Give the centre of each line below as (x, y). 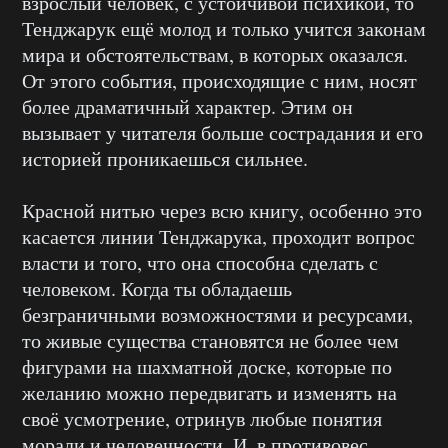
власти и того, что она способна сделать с (200, 263)
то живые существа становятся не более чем (210, 341)
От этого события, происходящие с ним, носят (219, 81)
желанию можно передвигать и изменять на (209, 393)
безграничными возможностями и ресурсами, (217, 315)
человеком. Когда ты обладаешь (157, 289)
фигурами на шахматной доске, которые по (207, 367)
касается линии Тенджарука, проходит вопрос (218, 237)
